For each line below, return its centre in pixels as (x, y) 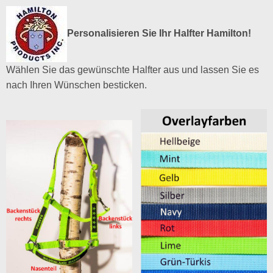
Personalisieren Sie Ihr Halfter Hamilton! (159, 33)
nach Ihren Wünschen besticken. (76, 85)
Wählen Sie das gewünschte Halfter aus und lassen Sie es (132, 69)
